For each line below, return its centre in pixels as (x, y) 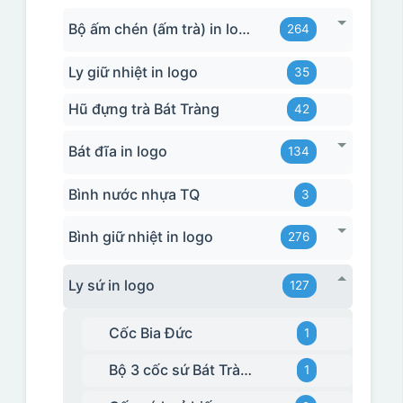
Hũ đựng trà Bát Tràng (144, 108)
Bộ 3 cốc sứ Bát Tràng (246, 369)
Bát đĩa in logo (118, 152)
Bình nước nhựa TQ (134, 194)
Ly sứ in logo (112, 286)
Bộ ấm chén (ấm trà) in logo (245, 29)
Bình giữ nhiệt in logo (141, 237)
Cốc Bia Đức (151, 332)
